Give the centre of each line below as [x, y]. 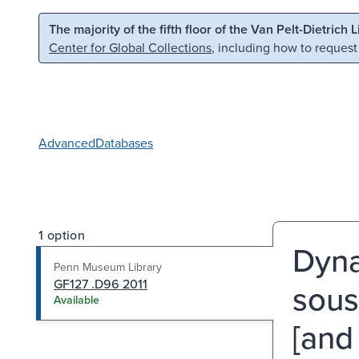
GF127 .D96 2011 [101, 283]
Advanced [67, 142]
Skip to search [205, 27]
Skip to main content [79, 27]
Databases [124, 142]
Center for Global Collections [130, 47]
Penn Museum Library [108, 266]
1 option [62, 234]
